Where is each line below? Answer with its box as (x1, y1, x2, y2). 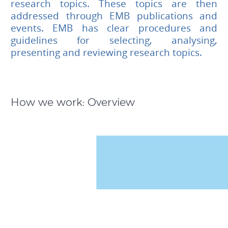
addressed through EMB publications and (11, 9, 217, 23)
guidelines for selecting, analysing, (11, 34, 217, 47)
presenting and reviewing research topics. (11, 46, 202, 60)
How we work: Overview (11, 96, 135, 109)
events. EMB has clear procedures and (11, 21, 217, 35)
